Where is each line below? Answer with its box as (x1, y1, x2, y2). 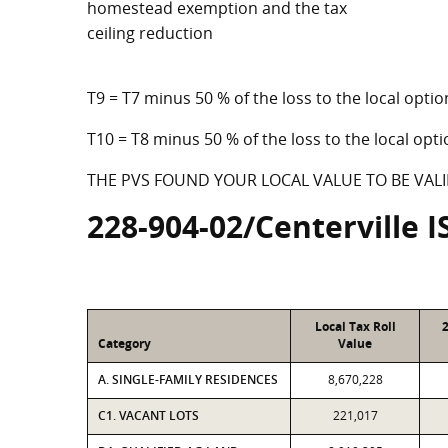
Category (98, 335, 151, 352)
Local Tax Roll (314, 318, 396, 335)
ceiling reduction (87, 22, 213, 44)
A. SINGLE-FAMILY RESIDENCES (98, 371, 278, 388)
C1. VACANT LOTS (98, 407, 199, 424)
